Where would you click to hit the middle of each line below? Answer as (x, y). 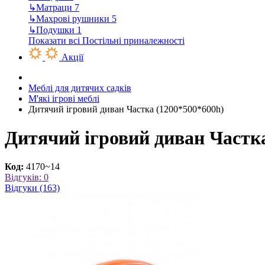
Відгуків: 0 (27, 177)
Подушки (56, 30)
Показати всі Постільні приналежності (106, 40)
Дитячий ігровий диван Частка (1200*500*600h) (126, 109)
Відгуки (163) (32, 188)
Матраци (55, 7)
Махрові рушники (74, 18)
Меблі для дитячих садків (80, 88)
